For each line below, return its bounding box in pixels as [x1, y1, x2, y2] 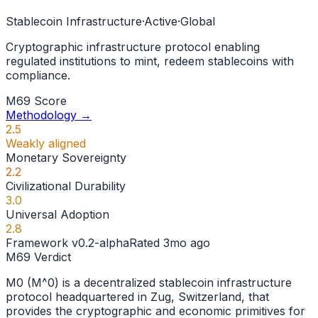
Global [180, 14, 215, 29]
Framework [6, 236, 72, 251]
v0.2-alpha [72, 236, 129, 251]
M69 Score [6, 94, 67, 109]
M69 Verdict [6, 250, 71, 265]
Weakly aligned [6, 136, 86, 151]
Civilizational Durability [6, 179, 126, 194]
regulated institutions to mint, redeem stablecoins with [6, 54, 294, 69]
